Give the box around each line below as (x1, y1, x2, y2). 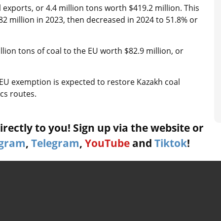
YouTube (85, 136, 130, 150)
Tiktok (154, 136, 187, 150)
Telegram (31, 136, 79, 150)
